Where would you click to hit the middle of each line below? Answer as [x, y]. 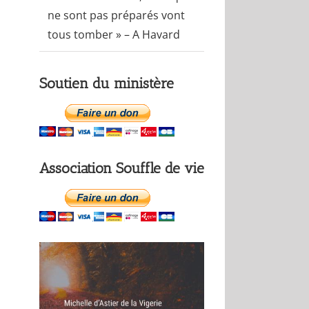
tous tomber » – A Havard [113, 35]
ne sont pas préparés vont [116, 16]
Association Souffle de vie [121, 168]
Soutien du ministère [106, 83]
